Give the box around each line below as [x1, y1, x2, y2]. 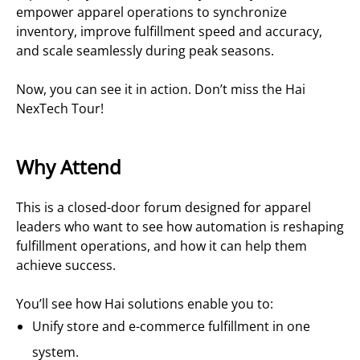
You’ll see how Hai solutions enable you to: [16, 295, 273, 313]
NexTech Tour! [16, 99, 104, 117]
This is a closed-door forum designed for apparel [16, 198, 311, 217]
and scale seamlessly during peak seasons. [16, 41, 274, 59]
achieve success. [16, 256, 116, 275]
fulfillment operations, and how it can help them [16, 237, 307, 256]
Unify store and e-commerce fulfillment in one [32, 317, 310, 336]
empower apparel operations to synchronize [16, 2, 287, 21]
